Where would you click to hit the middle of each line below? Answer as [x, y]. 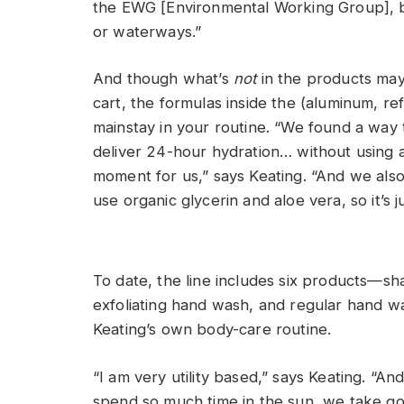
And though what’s [163, 79]
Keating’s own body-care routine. [212, 330]
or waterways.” [147, 31]
